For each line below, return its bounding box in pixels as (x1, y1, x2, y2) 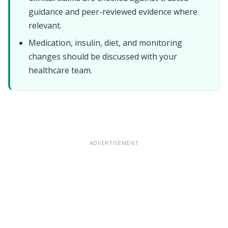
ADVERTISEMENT (89, 139, 139, 147)
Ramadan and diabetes (13, 107, 95, 119)
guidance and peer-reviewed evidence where (28, 6, 197, 18)
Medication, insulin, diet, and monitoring (28, 37, 182, 49)
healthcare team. (28, 65, 92, 76)
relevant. (28, 20, 62, 32)
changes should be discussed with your (28, 51, 177, 63)
